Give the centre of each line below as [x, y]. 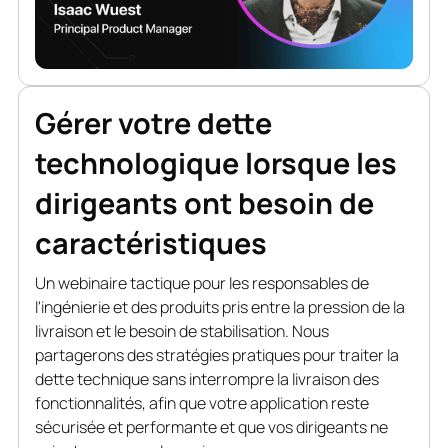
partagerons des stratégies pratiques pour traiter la [216, 354]
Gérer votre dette [153, 122]
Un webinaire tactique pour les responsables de [201, 282]
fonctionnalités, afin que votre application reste [201, 402]
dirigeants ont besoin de [204, 202]
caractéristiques [150, 242]
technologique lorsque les [215, 162]
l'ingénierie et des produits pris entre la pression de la [219, 306]
